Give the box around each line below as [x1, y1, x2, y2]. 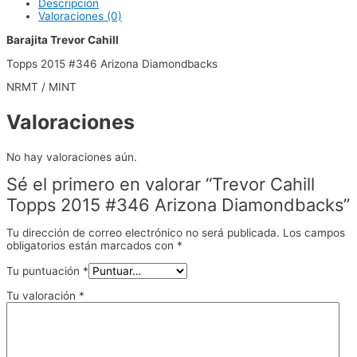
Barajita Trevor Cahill [6, 33, 119, 46]
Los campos [283, 226, 345, 240]
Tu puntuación [6, 264, 83, 277]
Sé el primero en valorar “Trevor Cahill [6, 174, 315, 195]
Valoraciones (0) [38, 10, 122, 23]
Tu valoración [6, 289, 79, 303]
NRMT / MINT [6, 80, 76, 94]
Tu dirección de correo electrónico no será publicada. [6, 226, 280, 240]
